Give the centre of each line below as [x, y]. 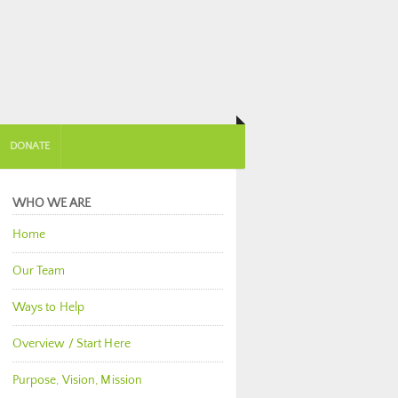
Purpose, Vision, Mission [77, 380]
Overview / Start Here [71, 344]
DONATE [30, 146]
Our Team [39, 271]
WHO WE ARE [51, 203]
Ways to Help [48, 307]
